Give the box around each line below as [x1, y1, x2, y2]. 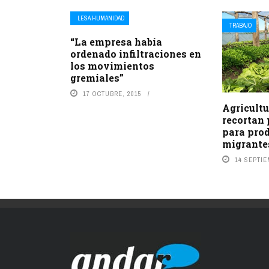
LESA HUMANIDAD [77, 14, 124, 23]
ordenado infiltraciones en [70, 47, 201, 61]
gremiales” [70, 71, 124, 85]
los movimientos [70, 59, 154, 73]
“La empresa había [70, 35, 162, 49]
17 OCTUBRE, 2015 [83, 89, 142, 98]
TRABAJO [229, 22, 252, 30]
